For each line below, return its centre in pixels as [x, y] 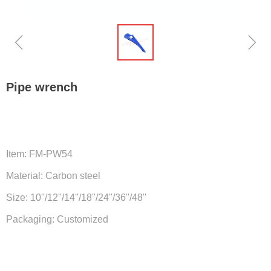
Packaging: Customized [57, 219]
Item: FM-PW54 [39, 154]
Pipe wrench [42, 87]
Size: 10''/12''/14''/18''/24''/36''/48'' [76, 198]
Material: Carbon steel [53, 176]
